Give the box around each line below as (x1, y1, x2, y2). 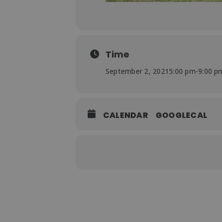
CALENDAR (103, 109, 148, 121)
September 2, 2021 (106, 66, 169, 76)
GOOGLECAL (155, 109, 208, 121)
